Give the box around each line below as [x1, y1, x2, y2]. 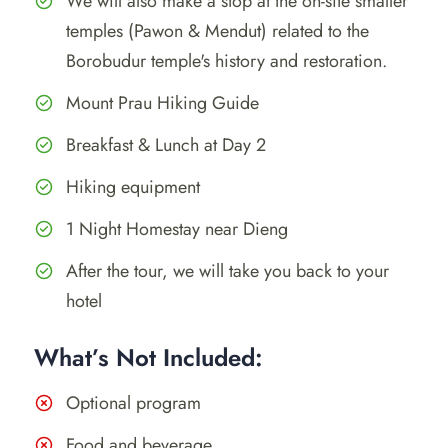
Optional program [66, 389, 201, 416]
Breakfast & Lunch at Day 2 [66, 131, 266, 158]
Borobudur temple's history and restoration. [66, 47, 387, 74]
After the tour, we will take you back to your [66, 257, 389, 284]
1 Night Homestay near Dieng [66, 215, 288, 242]
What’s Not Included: [34, 339, 263, 375]
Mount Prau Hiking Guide [66, 89, 259, 116]
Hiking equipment [66, 173, 200, 200]
